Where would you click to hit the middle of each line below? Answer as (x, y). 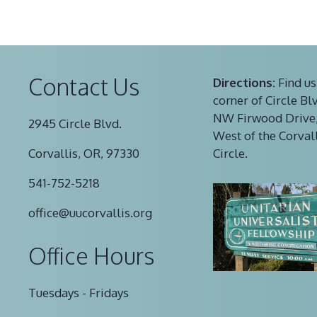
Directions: (244, 82)
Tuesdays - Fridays (79, 292)
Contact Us (84, 86)
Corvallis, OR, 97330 (84, 153)
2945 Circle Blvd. (75, 123)
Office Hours (91, 255)
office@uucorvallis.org (90, 212)
